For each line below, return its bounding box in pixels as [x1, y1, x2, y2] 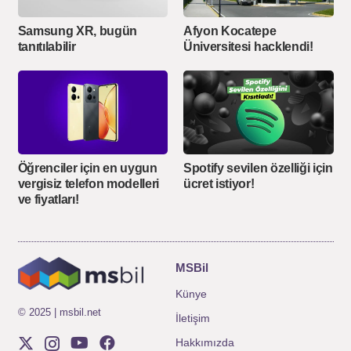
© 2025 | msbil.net [17, 306, 101, 319]
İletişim [175, 311, 210, 324]
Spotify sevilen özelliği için [183, 161, 333, 175]
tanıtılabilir [17, 39, 76, 53]
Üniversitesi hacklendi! [183, 39, 313, 53]
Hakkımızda [175, 335, 234, 349]
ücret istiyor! [183, 176, 255, 190]
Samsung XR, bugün [17, 24, 138, 38]
